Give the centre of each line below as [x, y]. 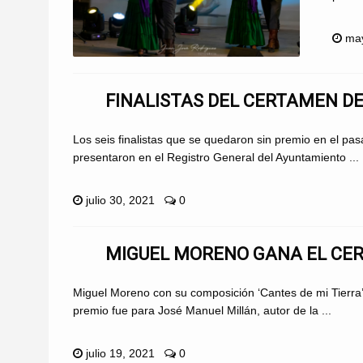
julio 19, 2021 [120, 353]
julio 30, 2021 [120, 200]
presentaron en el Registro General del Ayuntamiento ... [216, 157]
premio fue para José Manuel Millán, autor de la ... [202, 310]
